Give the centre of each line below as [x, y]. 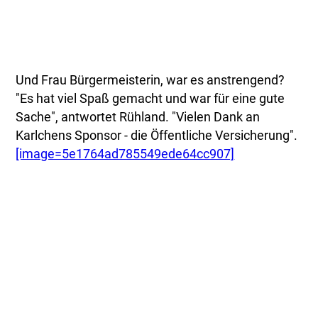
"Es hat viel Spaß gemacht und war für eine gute [150, 99]
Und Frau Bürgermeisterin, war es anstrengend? [150, 81]
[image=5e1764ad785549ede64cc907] [125, 154]
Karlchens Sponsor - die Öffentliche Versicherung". [157, 136]
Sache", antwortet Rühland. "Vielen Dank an [138, 117]
